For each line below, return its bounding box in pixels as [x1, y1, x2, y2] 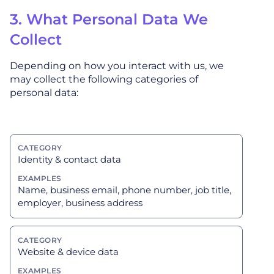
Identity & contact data [18, 154, 121, 166]
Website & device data [18, 245, 119, 257]
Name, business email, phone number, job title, [18, 184, 231, 196]
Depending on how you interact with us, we [10, 59, 224, 72]
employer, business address [18, 197, 143, 209]
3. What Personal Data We [10, 10, 208, 28]
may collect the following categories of [10, 73, 198, 85]
